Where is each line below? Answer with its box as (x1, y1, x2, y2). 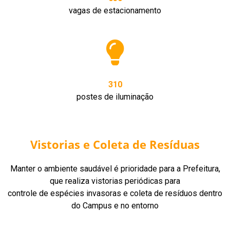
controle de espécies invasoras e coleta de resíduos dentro (8, 188, 222, 198)
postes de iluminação (76, 91, 154, 102)
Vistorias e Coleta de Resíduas (30, 136, 200, 152)
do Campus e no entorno (71, 200, 159, 210)
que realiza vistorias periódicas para (50, 176, 180, 186)
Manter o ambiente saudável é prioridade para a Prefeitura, (10, 163, 220, 174)
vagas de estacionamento (69, 5, 161, 15)
